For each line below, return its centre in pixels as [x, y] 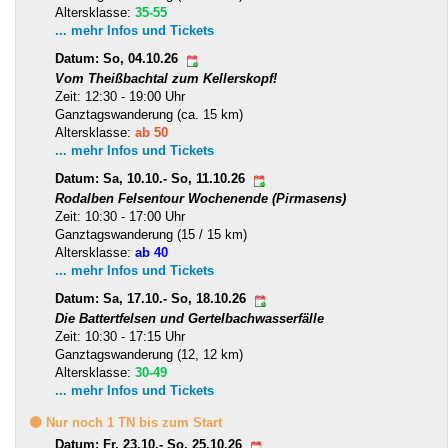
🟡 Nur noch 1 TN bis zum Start [125, 423]
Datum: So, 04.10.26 [118, 59]
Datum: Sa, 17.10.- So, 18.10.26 [152, 299]
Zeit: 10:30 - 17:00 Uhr [120, 217]
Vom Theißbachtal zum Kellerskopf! [166, 79]
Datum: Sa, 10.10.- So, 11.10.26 [152, 179]
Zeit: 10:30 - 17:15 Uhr [120, 337]
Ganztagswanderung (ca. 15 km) [149, 115]
